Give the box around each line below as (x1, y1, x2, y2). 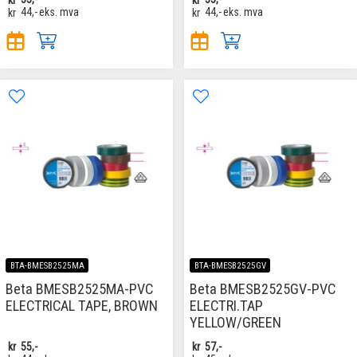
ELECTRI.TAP (190, 296, 263, 314)
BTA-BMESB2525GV (194, 260, 266, 271)
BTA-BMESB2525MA (10, 260, 84, 271)
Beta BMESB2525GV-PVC (190, 280, 335, 297)
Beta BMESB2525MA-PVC (6, 280, 153, 297)
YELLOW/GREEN (190, 313, 281, 331)
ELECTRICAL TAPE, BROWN (6, 296, 158, 314)
